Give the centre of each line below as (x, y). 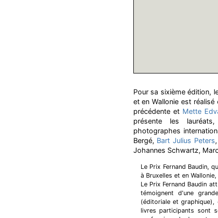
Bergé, (145, 140)
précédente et (158, 111)
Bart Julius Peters (186, 140)
